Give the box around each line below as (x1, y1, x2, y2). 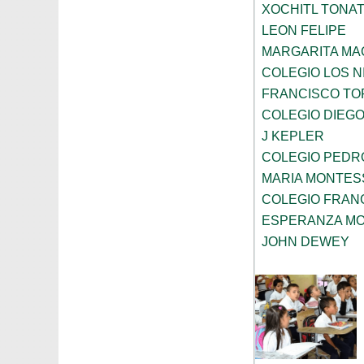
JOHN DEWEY (262, 235, 349, 249)
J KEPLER (262, 129, 324, 144)
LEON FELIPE (262, 24, 346, 38)
